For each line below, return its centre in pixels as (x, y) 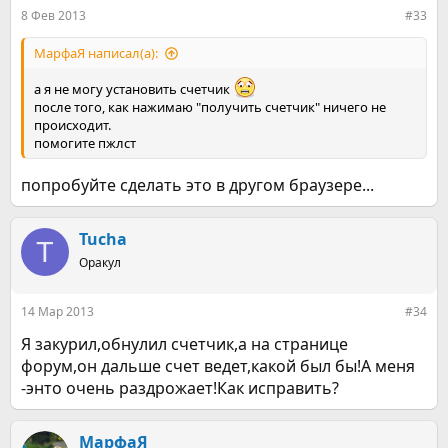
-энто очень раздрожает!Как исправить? (180, 388)
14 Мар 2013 (57, 311)
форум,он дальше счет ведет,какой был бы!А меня (218, 366)
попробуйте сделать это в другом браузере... (197, 185)
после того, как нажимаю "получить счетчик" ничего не (210, 107)
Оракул (100, 262)
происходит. (72, 125)
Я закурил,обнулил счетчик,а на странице (184, 344)
